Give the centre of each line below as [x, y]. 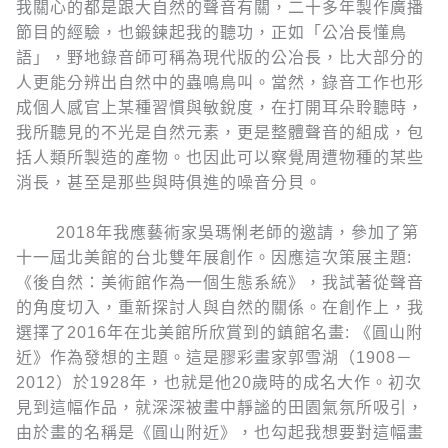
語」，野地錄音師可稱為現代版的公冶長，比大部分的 [220, 57]
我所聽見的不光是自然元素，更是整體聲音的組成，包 [220, 132]
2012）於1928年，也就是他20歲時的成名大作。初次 [219, 383]
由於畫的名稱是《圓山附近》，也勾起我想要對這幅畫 [220, 433]
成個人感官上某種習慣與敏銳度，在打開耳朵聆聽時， [220, 107]
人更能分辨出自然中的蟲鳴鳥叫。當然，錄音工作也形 [220, 82]
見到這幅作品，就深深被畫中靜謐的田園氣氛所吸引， [220, 408]
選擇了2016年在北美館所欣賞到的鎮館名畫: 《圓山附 [219, 333]
